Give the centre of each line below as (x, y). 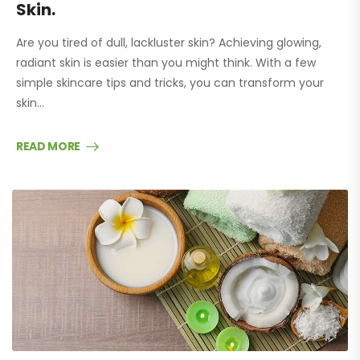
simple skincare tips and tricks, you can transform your (170, 82)
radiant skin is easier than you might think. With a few (166, 62)
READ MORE (48, 146)
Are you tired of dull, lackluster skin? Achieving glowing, (169, 42)
